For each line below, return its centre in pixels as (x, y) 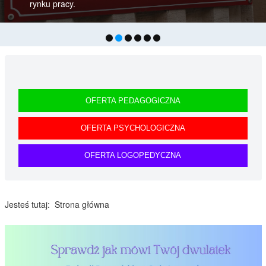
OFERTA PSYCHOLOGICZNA (133, 128)
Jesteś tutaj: (29, 204)
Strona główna (82, 204)
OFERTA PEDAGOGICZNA (133, 100)
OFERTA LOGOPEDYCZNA (133, 155)
